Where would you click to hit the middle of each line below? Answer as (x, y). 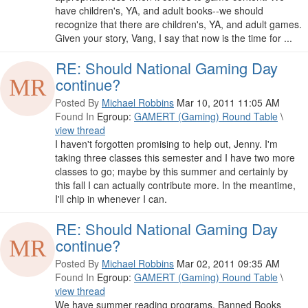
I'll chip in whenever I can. (111, 199)
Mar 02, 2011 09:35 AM (228, 264)
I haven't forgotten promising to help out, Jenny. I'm (166, 144)
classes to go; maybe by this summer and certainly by (172, 172)
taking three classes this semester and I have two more (175, 158)
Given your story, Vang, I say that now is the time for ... (174, 38)
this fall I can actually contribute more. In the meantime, (175, 185)
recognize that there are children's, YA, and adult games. (178, 24)
